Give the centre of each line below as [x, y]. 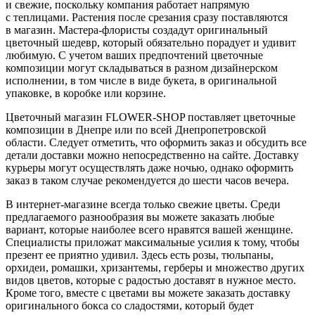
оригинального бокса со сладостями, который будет [130, 305]
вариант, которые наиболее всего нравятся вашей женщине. [149, 229]
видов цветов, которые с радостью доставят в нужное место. [151, 280]
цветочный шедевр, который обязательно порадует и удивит [151, 42]
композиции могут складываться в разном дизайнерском [142, 67]
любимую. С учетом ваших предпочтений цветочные [134, 55]
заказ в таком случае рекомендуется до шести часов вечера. [147, 180]
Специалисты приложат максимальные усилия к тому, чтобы [153, 242]
